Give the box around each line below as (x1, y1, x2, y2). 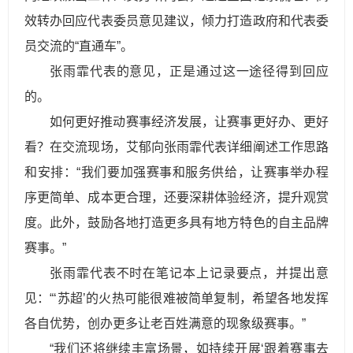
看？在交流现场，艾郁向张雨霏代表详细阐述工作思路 (24, 140, 329, 154)
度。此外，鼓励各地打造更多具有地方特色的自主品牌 (24, 216, 329, 229)
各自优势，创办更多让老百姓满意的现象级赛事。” (24, 317, 306, 330)
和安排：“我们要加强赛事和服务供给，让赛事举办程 (24, 165, 329, 179)
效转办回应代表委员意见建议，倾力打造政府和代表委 (24, 14, 329, 28)
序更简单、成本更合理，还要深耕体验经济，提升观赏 (24, 191, 329, 204)
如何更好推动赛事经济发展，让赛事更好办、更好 (50, 115, 329, 128)
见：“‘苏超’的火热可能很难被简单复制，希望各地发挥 (24, 292, 329, 305)
